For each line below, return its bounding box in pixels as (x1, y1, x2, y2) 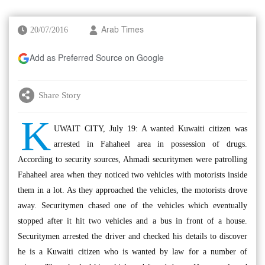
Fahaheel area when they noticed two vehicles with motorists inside (18, 170, 247, 179)
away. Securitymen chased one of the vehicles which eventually (18, 201, 247, 210)
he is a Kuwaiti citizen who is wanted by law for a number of (18, 247, 247, 256)
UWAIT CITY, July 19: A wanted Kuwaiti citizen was (54, 124, 247, 133)
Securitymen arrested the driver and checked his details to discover (18, 232, 247, 241)
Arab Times (101, 26, 144, 34)
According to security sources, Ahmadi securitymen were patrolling (18, 155, 247, 164)
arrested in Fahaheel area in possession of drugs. (54, 140, 247, 148)
